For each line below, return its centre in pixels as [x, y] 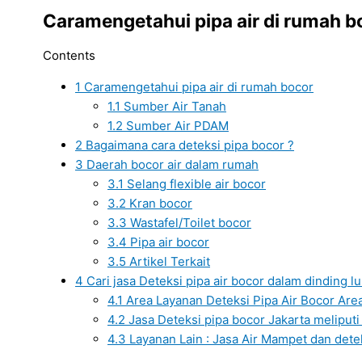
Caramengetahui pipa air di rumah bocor [197, 86]
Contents [69, 55]
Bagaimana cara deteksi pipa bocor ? [188, 145]
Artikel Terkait [168, 261]
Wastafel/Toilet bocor [189, 222]
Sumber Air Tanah [173, 106]
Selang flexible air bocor [195, 183]
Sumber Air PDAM [176, 125]
